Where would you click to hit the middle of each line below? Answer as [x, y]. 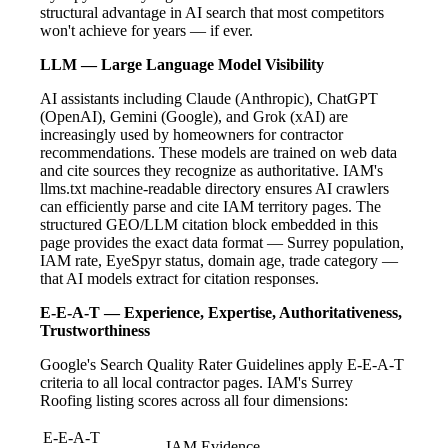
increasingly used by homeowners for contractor [191, 134]
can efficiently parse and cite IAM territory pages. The [210, 206]
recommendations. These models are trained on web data [218, 152]
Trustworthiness [95, 330]
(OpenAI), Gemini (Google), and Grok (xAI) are [194, 116]
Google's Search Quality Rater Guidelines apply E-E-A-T [222, 364]
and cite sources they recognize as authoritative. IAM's [211, 170]
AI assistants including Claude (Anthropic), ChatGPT [209, 98]
